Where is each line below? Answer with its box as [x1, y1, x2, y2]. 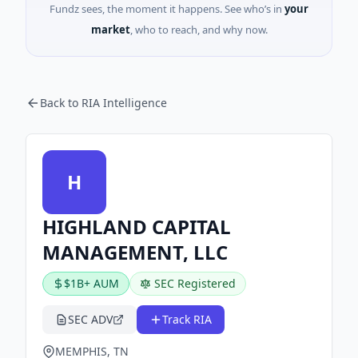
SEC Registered [154, 276, 236, 291]
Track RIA [162, 312, 212, 327]
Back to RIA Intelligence [40, 95, 167, 110]
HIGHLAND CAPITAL [42, 213, 231, 240]
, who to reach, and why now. [129, 22, 268, 37]
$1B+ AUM [64, 276, 119, 291]
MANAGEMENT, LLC [42, 239, 228, 265]
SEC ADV [68, 312, 113, 327]
